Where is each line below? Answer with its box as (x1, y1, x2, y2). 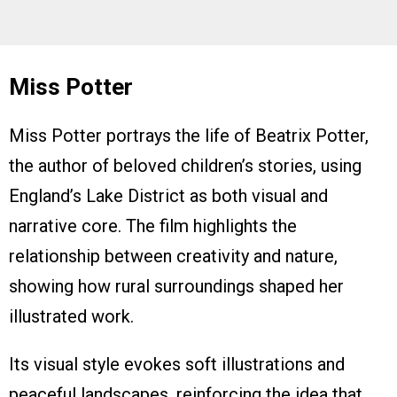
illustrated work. (9, 306, 134, 328)
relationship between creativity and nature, (9, 245, 338, 268)
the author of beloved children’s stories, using (9, 155, 362, 177)
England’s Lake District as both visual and (9, 185, 328, 207)
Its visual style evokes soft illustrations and (9, 354, 345, 376)
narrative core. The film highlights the (9, 215, 297, 237)
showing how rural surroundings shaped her (9, 276, 344, 298)
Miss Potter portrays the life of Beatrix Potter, (9, 125, 369, 147)
